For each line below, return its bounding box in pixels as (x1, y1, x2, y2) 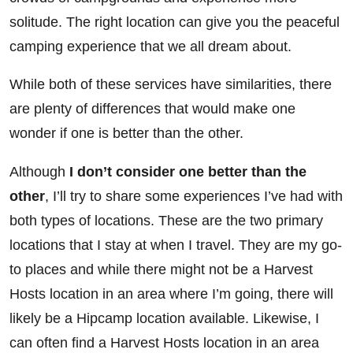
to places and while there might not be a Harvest (9, 261, 313, 277)
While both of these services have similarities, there (9, 76, 332, 93)
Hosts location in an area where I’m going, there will (9, 285, 333, 302)
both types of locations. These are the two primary (9, 212, 323, 229)
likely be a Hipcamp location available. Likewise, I (9, 310, 319, 326)
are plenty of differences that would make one (9, 101, 295, 117)
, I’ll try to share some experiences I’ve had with (45, 188, 343, 204)
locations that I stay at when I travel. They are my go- (9, 236, 342, 253)
